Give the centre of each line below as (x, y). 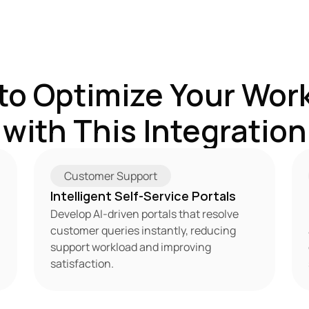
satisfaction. (82, 263)
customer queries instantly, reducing (143, 230)
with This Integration (154, 130)
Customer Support (110, 176)
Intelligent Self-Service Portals (143, 196)
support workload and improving (130, 247)
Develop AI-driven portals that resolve (144, 214)
